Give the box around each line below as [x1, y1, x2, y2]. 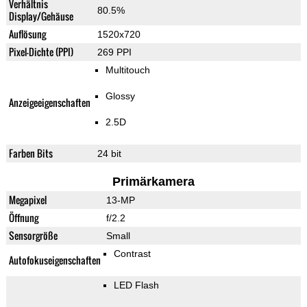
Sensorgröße [8, 228, 58, 243]
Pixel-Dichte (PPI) [8, 45, 73, 60]
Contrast [114, 248, 151, 260]
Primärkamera [112, 175, 195, 189]
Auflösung [8, 27, 46, 42]
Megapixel [8, 193, 47, 208]
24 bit [97, 148, 121, 160]
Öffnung [8, 210, 38, 225]
